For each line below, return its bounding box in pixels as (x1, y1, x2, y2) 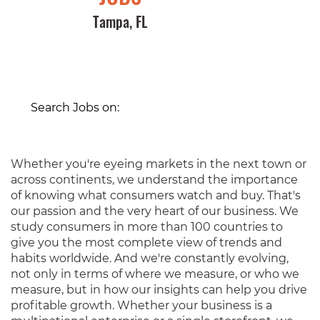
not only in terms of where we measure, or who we (11, 267, 299, 281)
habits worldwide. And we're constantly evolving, (11, 251, 289, 265)
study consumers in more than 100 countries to (11, 220, 283, 234)
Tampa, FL (93, 11, 147, 32)
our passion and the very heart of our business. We (11, 204, 299, 218)
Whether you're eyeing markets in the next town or (11, 157, 306, 171)
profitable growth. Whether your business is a (11, 299, 272, 312)
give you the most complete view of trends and (11, 236, 282, 249)
